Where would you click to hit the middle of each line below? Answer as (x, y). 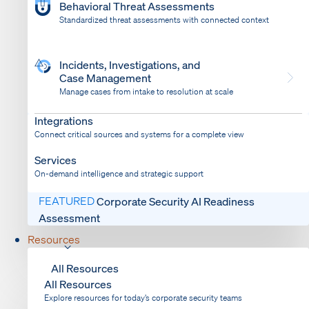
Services (56, 160)
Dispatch (81, 103)
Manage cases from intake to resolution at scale (146, 91)
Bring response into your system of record (137, 117)
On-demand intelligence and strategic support (119, 173)
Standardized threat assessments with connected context (164, 20)
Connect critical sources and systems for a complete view (139, 134)
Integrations (64, 120)
